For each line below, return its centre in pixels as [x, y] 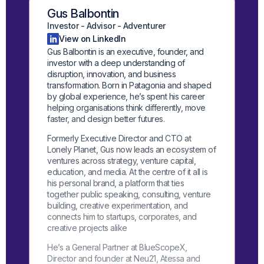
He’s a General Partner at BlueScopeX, [117, 247]
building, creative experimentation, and [118, 206]
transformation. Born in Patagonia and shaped [129, 85]
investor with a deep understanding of [116, 63]
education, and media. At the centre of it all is [128, 172]
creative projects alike [87, 228]
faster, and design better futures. [106, 119]
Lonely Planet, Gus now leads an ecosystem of [132, 150]
